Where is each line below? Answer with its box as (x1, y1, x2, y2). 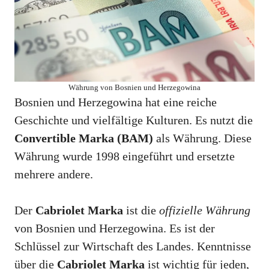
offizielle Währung (159, 204, 250, 217)
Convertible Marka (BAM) (14, 131, 153, 145)
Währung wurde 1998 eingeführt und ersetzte (14, 150, 235, 163)
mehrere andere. (14, 168, 93, 181)
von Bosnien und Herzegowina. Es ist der (14, 222, 215, 235)
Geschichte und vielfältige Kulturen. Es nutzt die (14, 113, 253, 127)
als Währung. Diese (153, 131, 252, 145)
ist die (123, 204, 159, 217)
